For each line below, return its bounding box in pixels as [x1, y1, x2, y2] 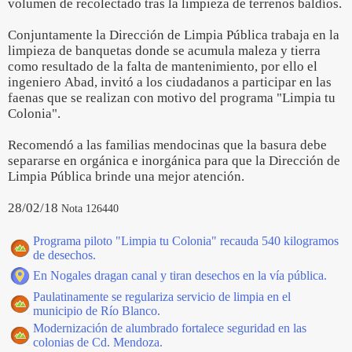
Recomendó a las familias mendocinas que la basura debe [8, 137, 327, 152]
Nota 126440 [61, 202, 119, 214]
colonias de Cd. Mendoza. [33, 335, 163, 349]
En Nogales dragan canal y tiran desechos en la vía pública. [33, 269, 327, 282]
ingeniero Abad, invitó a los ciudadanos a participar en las [8, 75, 332, 90]
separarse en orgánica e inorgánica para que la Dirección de [8, 153, 340, 168]
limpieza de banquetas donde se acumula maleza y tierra [8, 43, 321, 58]
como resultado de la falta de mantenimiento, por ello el [8, 59, 317, 74]
